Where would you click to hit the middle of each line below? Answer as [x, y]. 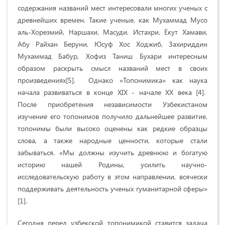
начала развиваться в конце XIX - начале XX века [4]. [113, 92]
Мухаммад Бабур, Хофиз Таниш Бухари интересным [113, 56]
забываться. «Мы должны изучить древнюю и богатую [113, 152]
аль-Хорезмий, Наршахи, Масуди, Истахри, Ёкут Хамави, [113, 32]
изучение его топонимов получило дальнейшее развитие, [113, 116]
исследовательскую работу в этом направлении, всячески [113, 176]
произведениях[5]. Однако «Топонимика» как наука [113, 80]
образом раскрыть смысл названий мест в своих [113, 68]
